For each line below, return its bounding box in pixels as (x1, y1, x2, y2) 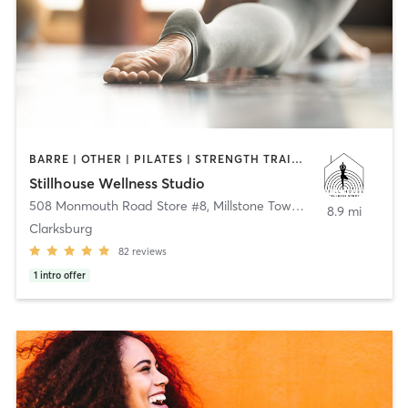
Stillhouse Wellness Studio (28, 173, 205, 192)
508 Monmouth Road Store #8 (28, 197, 207, 214)
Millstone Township (212, 197, 291, 214)
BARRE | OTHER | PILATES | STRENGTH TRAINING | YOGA (291, 152, 302, 167)
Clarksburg (28, 219, 92, 237)
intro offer (39, 269, 86, 281)
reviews (131, 244, 167, 258)
